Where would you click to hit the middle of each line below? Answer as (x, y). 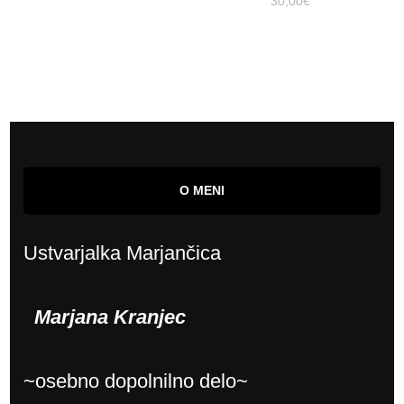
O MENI (202, 190)
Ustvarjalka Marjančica (123, 252)
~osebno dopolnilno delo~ (136, 381)
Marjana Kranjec (105, 317)
